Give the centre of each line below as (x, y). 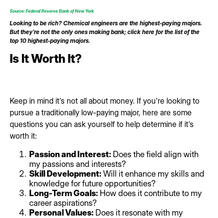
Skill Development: (65, 174)
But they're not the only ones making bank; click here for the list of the (105, 32)
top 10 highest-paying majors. (51, 41)
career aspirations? (63, 203)
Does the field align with (155, 154)
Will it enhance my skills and (153, 174)
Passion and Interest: (70, 154)
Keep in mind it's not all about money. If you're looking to (105, 101)
